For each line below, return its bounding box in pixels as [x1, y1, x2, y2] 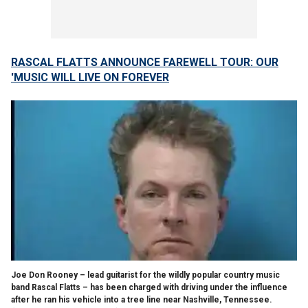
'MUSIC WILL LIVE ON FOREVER [11, 71, 169, 84]
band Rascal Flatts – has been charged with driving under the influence [11, 282, 287, 292]
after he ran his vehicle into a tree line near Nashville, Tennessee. [11, 294, 272, 305]
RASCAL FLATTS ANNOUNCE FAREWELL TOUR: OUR [11, 56, 278, 69]
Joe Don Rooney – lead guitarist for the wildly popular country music [11, 269, 280, 280]
